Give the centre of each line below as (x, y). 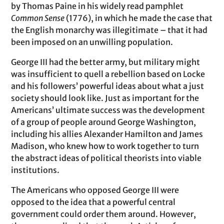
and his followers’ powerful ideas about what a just (108, 86)
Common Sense (38, 18)
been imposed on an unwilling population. (92, 42)
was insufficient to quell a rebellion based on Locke (108, 74)
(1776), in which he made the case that (139, 18)
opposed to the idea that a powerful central (93, 202)
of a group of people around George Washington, (104, 122)
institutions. (35, 170)
